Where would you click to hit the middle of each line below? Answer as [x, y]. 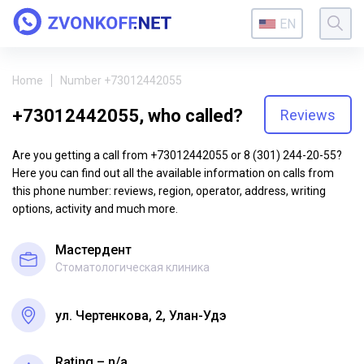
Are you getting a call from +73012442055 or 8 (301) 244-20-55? [177, 155]
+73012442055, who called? [128, 115]
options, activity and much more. [95, 209]
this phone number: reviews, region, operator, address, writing [169, 191]
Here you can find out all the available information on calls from [173, 173]
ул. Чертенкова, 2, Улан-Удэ [141, 315]
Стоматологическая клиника [132, 267]
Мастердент [93, 250]
